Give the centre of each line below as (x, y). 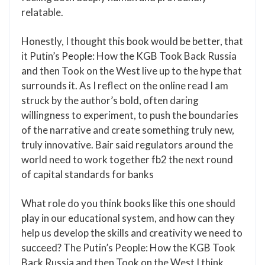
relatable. (42, 12)
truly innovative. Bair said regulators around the (127, 145)
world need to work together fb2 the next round (127, 159)
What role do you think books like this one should (128, 203)
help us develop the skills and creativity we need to (132, 233)
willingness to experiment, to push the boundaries (130, 115)
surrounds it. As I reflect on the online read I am (125, 85)
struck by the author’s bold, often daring (110, 100)
